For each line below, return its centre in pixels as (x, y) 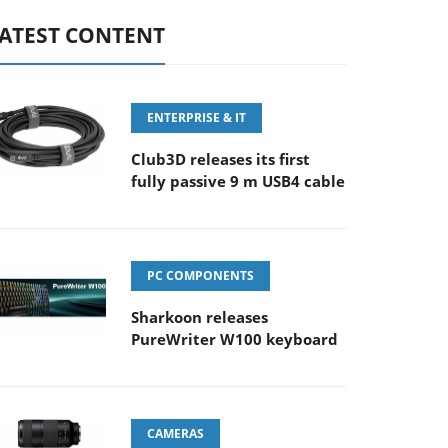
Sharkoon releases (199, 317)
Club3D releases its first (220, 159)
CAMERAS (175, 433)
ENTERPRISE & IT (196, 117)
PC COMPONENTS (200, 275)
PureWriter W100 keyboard (234, 339)
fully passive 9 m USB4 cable (238, 181)
